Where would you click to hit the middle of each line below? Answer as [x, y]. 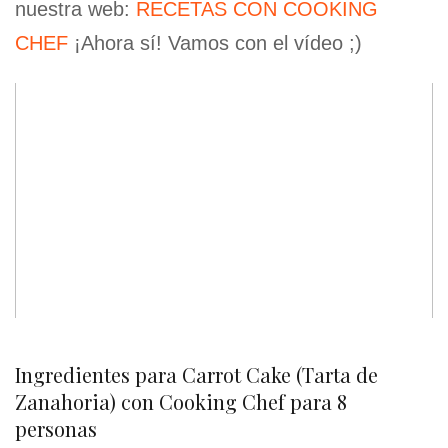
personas [56, 429]
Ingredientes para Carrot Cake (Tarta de [196, 375]
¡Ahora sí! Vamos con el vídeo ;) [215, 43]
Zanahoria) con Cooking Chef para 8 [181, 402]
